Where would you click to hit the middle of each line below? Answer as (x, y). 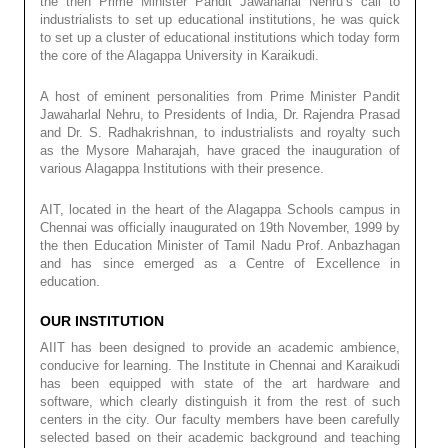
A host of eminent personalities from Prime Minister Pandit (220, 96)
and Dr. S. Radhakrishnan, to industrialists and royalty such (220, 132)
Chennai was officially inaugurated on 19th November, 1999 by (220, 227)
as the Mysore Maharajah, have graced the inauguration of (220, 150)
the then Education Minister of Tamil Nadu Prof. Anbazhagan (220, 245)
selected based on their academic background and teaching (220, 437)
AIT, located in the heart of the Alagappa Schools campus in (220, 209)
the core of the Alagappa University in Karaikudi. (179, 55)
